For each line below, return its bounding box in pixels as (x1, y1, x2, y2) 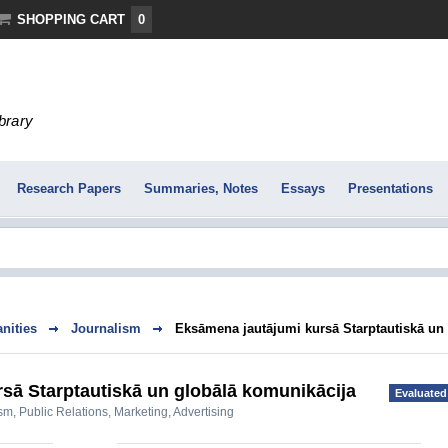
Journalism (71, 321, 141, 336)
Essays (280, 181, 325, 196)
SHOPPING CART (17, 12, 125, 27)
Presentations (347, 181, 433, 196)
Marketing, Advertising (114, 405, 234, 419)
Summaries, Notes (143, 181, 258, 196)
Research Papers (16, 181, 121, 196)
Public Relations (19, 405, 108, 419)
